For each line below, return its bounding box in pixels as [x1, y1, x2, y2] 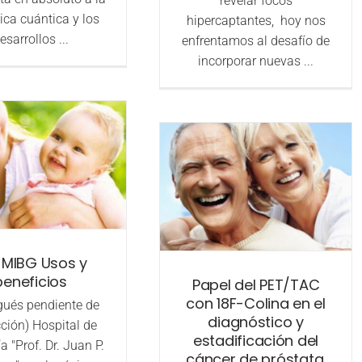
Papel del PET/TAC [192, 275, 320, 296]
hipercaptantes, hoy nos [186, 13, 326, 29]
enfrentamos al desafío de [182, 33, 330, 49]
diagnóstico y [208, 312, 304, 333]
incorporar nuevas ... [198, 53, 314, 69]
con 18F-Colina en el [186, 293, 326, 314]
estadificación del [193, 330, 319, 351]
